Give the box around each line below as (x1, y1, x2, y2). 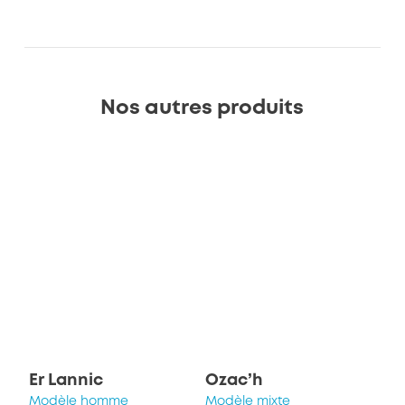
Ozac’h (204, 373, 263, 389)
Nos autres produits (100, 99, 305, 118)
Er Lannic (29, 373, 104, 389)
